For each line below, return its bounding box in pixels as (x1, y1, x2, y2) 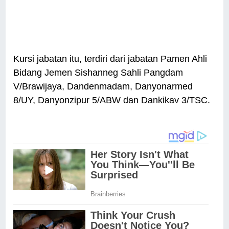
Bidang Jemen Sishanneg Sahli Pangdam (13, 67, 184, 78)
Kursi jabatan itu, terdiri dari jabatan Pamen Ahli (13, 54, 208, 64)
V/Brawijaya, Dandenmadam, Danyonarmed (13, 81, 193, 92)
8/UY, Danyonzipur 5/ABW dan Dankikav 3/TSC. (13, 95, 211, 106)
